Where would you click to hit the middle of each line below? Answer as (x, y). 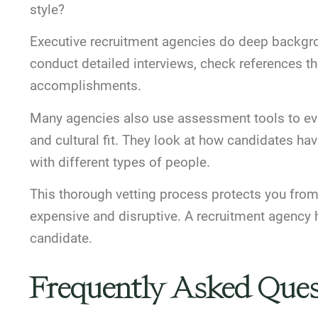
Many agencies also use (102, 118)
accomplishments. (86, 86)
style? (47, 10)
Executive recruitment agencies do (132, 42)
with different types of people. (120, 162)
